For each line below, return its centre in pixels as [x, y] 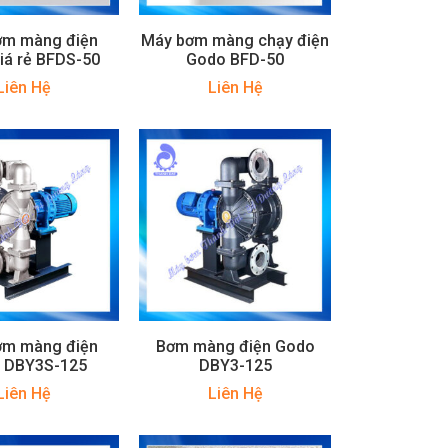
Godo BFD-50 [235, 59]
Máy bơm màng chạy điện [235, 40]
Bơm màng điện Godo [235, 346]
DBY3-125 [235, 365]
